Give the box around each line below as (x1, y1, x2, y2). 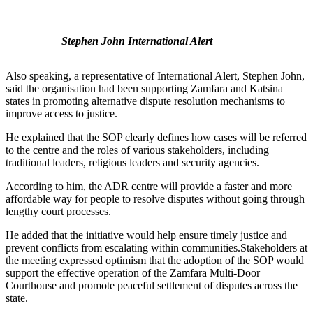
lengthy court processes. (6, 205, 111, 217)
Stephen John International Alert (61, 34, 212, 47)
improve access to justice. (6, 107, 117, 119)
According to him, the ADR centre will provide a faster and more (6, 180, 292, 192)
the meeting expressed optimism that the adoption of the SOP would (6, 254, 304, 266)
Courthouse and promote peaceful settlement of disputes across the (6, 279, 298, 291)
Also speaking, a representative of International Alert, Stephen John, (6, 69, 305, 82)
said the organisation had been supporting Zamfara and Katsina (6, 82, 283, 94)
